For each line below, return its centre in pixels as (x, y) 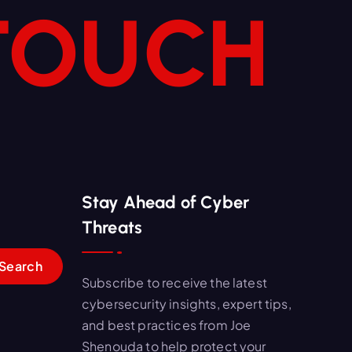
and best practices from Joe (167, 325)
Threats (112, 228)
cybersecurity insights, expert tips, (187, 304)
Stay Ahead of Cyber (166, 203)
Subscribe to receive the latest (174, 283)
